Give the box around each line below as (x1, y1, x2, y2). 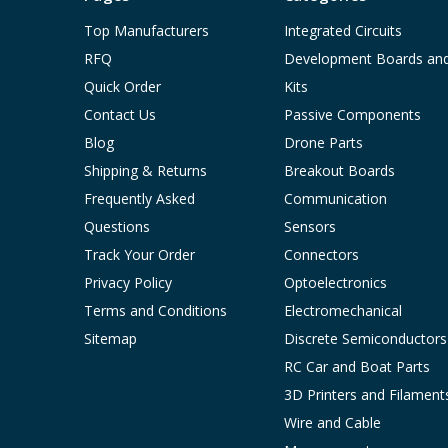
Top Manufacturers (84, 21, 209, 40)
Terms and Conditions (84, 301, 227, 320)
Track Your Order (84, 245, 195, 264)
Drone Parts (283, 133, 363, 152)
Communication (283, 189, 387, 208)
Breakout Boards (283, 161, 395, 180)
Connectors (283, 245, 359, 264)
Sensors (283, 217, 336, 236)
